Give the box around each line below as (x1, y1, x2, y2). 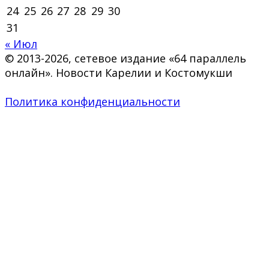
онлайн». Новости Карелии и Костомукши (5, 65, 232, 80)
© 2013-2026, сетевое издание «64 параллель (5, 50, 246, 65)
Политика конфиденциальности (5, 94, 180, 109)
